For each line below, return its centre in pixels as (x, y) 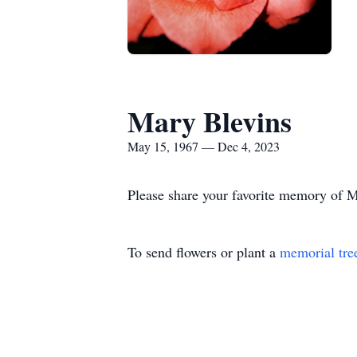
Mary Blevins (210, 121)
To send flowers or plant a (204, 252)
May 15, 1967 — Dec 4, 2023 (204, 146)
